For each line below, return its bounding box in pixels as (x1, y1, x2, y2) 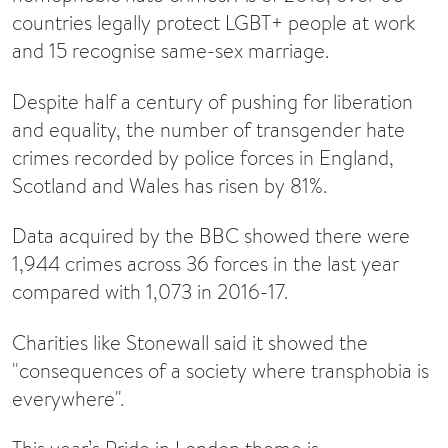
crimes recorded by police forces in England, (12, 143, 394, 171)
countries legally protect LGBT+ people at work (12, 9, 415, 37)
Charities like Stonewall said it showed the (12, 328, 368, 356)
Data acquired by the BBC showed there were (12, 222, 410, 250)
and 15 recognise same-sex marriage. (12, 37, 329, 65)
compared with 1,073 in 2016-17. (12, 278, 288, 306)
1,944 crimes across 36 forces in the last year (12, 250, 399, 278)
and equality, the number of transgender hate (12, 115, 405, 143)
